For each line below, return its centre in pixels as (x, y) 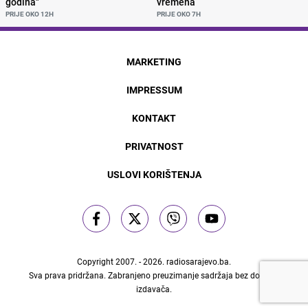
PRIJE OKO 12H (30, 13)
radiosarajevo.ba (197, 261)
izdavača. (154, 288)
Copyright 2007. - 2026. (121, 261)
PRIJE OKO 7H (179, 13)
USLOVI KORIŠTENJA (154, 174)
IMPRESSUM (154, 89)
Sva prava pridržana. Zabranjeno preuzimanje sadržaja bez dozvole (154, 275)
